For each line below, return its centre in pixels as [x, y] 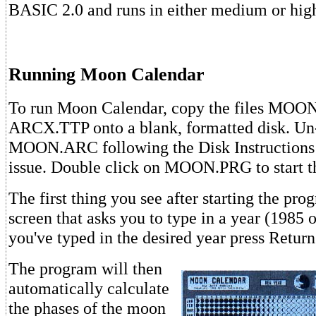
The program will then [85, 269]
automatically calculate [89, 288]
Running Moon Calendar [107, 74]
